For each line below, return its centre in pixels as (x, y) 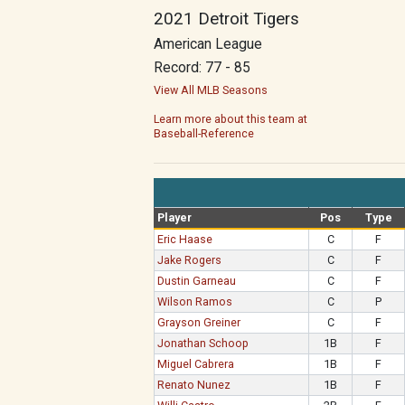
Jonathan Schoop (203, 343)
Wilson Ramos (195, 301)
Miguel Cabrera (196, 364)
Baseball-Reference (204, 133)
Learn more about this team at (231, 119)
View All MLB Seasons (211, 90)
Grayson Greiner (199, 322)
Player (175, 217)
